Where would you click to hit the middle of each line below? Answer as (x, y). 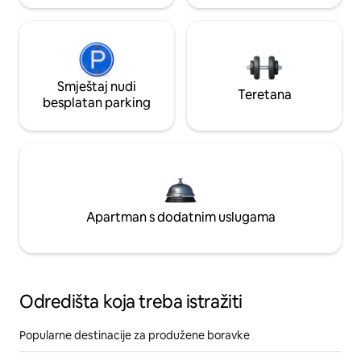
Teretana (264, 94)
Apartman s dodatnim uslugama (180, 217)
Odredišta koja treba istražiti (131, 301)
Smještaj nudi (97, 86)
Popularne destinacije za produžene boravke (135, 335)
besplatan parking (97, 102)
